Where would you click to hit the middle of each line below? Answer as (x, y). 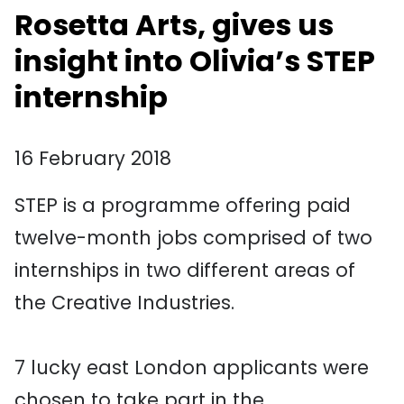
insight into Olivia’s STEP (195, 61)
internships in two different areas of (185, 270)
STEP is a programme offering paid (183, 205)
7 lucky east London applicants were (192, 367)
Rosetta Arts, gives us (174, 25)
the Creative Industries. (124, 303)
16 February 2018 (93, 158)
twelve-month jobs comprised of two (193, 238)
